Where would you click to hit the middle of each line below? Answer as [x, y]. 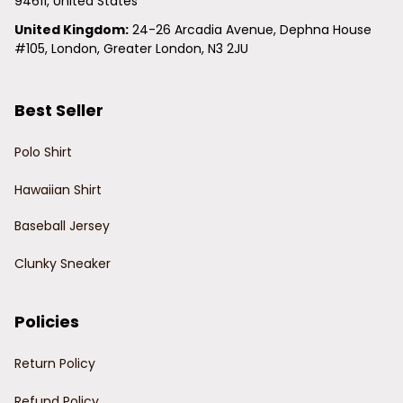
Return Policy [55, 364]
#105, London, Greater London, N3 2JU [131, 48]
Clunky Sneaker [63, 264]
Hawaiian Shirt [58, 190]
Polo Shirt [43, 152]
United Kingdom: [72, 29]
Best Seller [59, 110]
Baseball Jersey [62, 226]
